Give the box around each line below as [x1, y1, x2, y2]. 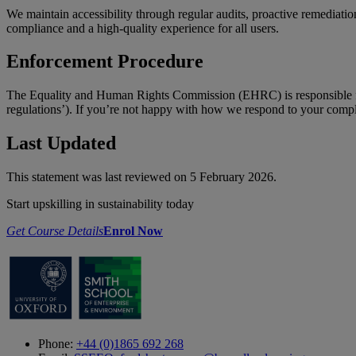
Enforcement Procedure [6, 51, 203, 72]
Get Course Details [6, 224, 103, 238]
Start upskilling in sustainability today [6, 197, 194, 211]
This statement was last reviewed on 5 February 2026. [6, 170, 277, 184]
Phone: [38, 337, 76, 351]
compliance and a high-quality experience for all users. [6, 21, 279, 35]
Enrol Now [103, 224, 163, 238]
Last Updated [6, 133, 116, 154]
